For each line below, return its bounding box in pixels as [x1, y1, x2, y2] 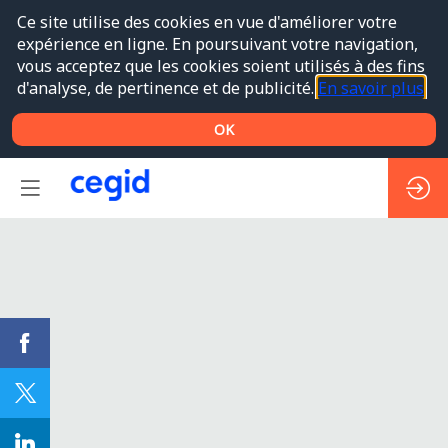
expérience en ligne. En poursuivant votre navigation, [16, 32, 418, 55]
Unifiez [28, 385, 112, 422]
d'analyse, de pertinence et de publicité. [16, 76, 318, 99]
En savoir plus [317, 76, 424, 99]
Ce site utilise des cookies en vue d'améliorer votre [16, 10, 397, 33]
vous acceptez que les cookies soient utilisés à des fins [16, 54, 425, 77]
